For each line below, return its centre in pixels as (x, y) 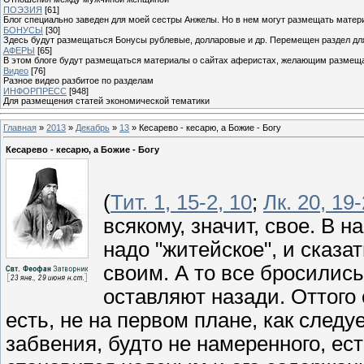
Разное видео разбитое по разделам (78, 80)
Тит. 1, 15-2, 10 (181, 202)
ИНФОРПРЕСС (35, 91)
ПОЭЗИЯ (23, 9)
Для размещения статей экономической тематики (106, 100)
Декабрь (93, 127)
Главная (20, 127)
